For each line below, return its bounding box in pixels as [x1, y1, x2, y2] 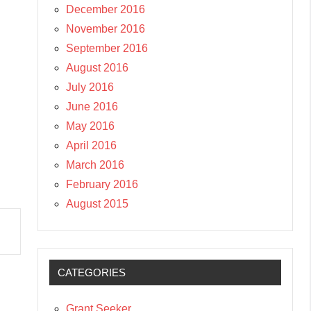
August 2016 [66, 61, 128, 74]
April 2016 [66, 139, 117, 151]
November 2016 [66, 22, 145, 35]
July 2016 [66, 81, 114, 93]
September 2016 [66, 42, 148, 54]
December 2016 [66, 3, 145, 15]
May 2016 [66, 119, 115, 132]
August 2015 [66, 197, 128, 210]
